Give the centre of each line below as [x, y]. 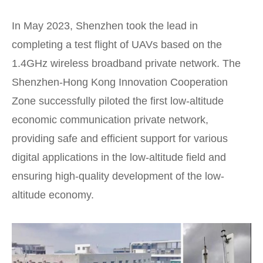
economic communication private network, [110, 119]
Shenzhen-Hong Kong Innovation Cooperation [120, 82]
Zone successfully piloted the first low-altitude [118, 101]
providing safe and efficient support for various [120, 138]
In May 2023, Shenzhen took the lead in [105, 26]
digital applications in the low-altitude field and [119, 157]
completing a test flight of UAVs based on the [117, 44]
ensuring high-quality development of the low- [118, 176]
